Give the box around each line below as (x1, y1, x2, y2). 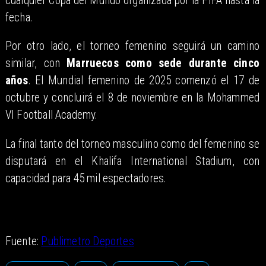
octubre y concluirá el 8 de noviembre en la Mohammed (5, 91, 260, 105)
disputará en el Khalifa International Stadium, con (5, 154, 260, 168)
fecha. (5, 11, 33, 25)
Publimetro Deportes (41, 235, 134, 249)
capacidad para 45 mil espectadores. (5, 171, 167, 185)
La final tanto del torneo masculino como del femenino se (5, 137, 260, 151)
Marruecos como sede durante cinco (66, 56, 260, 71)
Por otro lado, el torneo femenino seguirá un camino (5, 39, 260, 53)
